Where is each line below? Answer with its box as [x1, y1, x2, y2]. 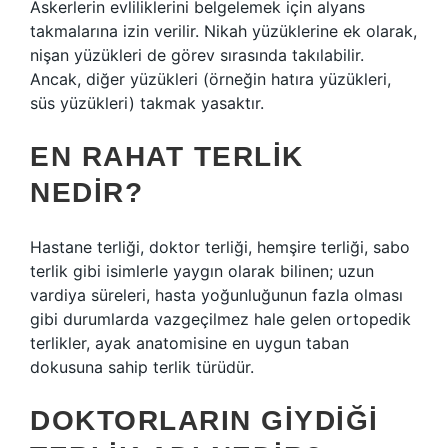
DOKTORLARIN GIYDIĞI [30, 405, 379, 436]
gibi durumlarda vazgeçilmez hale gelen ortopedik [30, 309, 411, 329]
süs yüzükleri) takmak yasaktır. [30, 93, 264, 113]
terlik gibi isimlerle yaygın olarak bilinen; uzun [30, 261, 374, 281]
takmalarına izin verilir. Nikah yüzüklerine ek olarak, [30, 21, 417, 41]
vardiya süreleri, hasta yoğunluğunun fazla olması [30, 285, 403, 305]
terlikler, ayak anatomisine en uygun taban [30, 333, 349, 353]
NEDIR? [30, 177, 143, 208]
